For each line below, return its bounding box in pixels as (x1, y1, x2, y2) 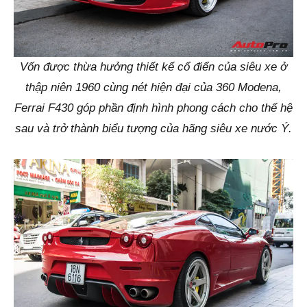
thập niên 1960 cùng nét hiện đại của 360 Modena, (25, 80, 282, 94)
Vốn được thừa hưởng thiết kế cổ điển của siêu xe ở (20, 60, 287, 73)
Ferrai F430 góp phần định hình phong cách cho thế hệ (14, 101, 293, 114)
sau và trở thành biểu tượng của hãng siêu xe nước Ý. (15, 121, 292, 135)
